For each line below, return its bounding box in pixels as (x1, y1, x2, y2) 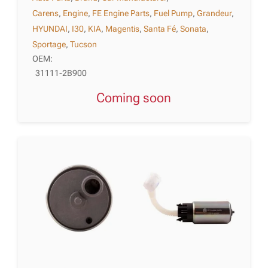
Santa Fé (144, 23, 176, 33)
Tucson (70, 39, 98, 49)
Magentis (105, 23, 140, 33)
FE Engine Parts (92, 8, 150, 18)
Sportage (32, 39, 66, 49)
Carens (32, 8, 59, 18)
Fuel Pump (154, 8, 193, 18)
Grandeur (197, 8, 232, 18)
